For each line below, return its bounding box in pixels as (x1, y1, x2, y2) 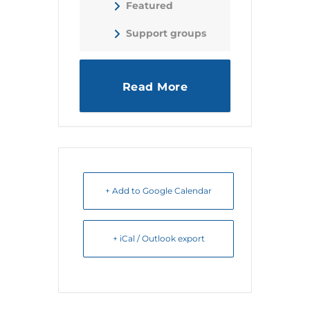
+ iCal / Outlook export (112, 233, 205, 244)
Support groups (126, 27, 206, 39)
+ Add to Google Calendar (105, 185, 212, 196)
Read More (122, 80, 188, 93)
